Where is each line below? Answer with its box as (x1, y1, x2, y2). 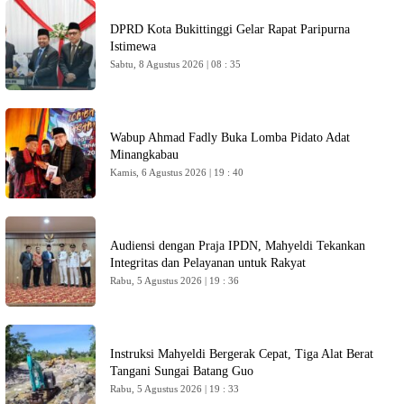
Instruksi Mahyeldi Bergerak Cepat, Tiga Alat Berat (110, 347, 373, 361)
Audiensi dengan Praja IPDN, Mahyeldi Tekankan (110, 239, 365, 252)
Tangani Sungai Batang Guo (110, 364, 253, 378)
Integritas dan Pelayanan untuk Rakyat (110, 256, 306, 270)
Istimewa (110, 40, 156, 53)
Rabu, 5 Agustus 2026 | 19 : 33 (110, 383, 240, 394)
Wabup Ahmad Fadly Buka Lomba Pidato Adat (110, 131, 350, 144)
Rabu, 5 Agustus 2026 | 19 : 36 (110, 275, 240, 286)
